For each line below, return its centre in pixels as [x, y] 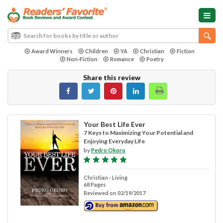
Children [96, 51]
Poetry [155, 59]
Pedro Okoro [108, 150]
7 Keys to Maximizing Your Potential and [138, 132]
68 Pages [95, 184]
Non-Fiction [82, 59]
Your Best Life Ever [114, 124]
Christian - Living [105, 177]
